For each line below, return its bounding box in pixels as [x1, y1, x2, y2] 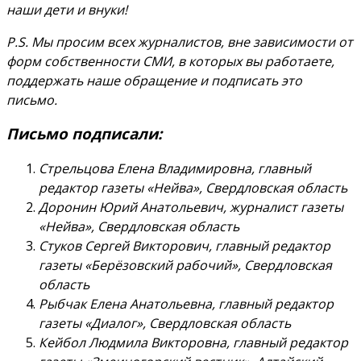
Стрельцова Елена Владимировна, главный [39, 160, 311, 178]
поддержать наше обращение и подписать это [6, 71, 302, 89]
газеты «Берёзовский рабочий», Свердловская [39, 256, 332, 275]
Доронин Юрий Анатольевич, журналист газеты [39, 198, 343, 217]
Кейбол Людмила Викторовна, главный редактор [39, 334, 348, 352]
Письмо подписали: [6, 123, 162, 144]
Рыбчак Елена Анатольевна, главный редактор [39, 295, 334, 313]
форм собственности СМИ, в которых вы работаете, [6, 52, 334, 70]
